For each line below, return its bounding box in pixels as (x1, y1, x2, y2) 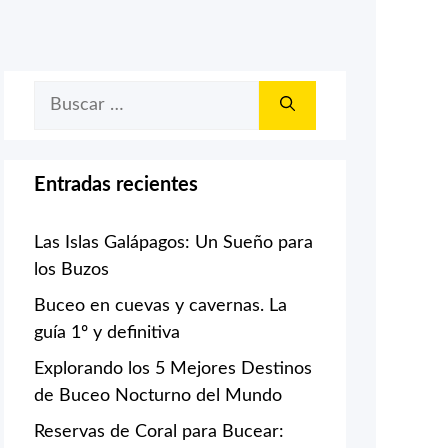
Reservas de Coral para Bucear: (34, 422, 284, 441)
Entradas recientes (34, 174, 198, 195)
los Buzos (34, 260, 109, 279)
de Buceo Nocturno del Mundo (34, 386, 282, 405)
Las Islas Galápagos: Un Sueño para (34, 233, 313, 252)
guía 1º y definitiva (34, 323, 180, 342)
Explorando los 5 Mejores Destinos (34, 359, 312, 378)
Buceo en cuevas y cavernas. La (34, 296, 287, 315)
